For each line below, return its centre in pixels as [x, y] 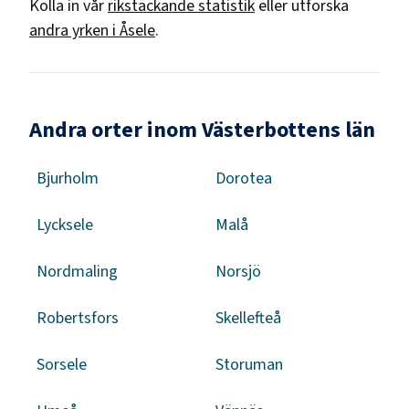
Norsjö [238, 271]
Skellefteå [248, 318]
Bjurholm [68, 178]
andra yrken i [74, 30]
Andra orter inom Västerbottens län [202, 130]
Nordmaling [77, 271]
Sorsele [62, 364]
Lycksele [65, 225]
